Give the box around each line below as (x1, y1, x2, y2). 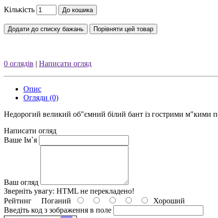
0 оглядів (4, 59, 34, 68)
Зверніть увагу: (4, 186, 54, 195)
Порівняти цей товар (93, 25, 153, 33)
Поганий (32, 196, 75, 205)
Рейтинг (4, 196, 32, 205)
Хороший (149, 196, 185, 205)
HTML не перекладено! (54, 186, 134, 195)
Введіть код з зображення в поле (4, 205, 111, 214)
